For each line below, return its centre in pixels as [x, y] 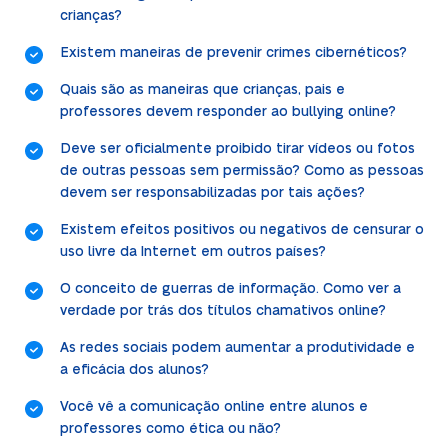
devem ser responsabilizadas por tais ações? [212, 193]
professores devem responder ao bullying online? [227, 112]
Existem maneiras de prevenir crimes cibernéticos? [233, 53]
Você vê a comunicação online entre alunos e [213, 407]
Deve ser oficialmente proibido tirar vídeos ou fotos [237, 149]
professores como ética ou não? [170, 429]
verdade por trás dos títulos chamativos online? [222, 311]
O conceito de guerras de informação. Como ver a [230, 289]
